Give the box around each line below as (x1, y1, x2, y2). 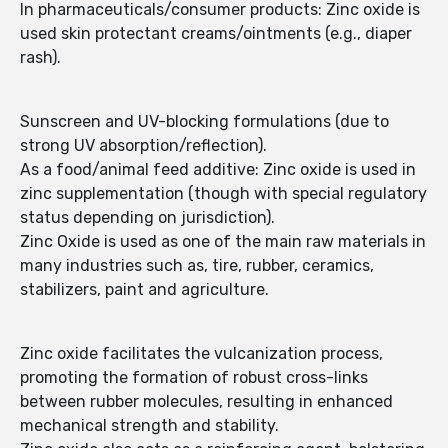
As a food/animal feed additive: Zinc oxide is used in (20, 160, 416, 180)
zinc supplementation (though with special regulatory (20, 184, 427, 204)
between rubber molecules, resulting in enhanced (20, 392, 393, 412)
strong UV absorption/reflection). (20, 136, 267, 156)
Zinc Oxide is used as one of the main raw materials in (20, 232, 426, 252)
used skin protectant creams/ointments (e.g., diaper (20, 24, 412, 44)
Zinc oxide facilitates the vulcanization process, (20, 344, 383, 364)
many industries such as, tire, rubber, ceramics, (20, 256, 374, 276)
